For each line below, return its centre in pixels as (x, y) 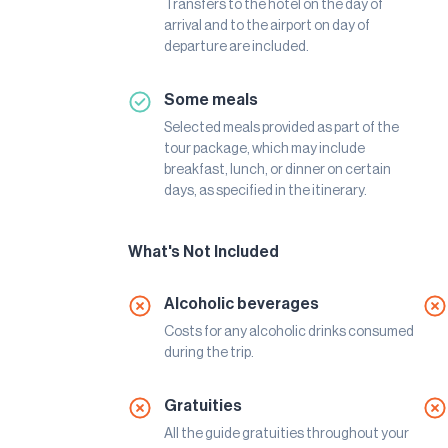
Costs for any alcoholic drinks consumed (289, 332)
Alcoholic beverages (241, 304)
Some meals (211, 100)
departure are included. (236, 47)
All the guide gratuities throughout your (286, 434)
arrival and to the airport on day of (267, 26)
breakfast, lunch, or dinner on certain (277, 170)
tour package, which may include (264, 149)
